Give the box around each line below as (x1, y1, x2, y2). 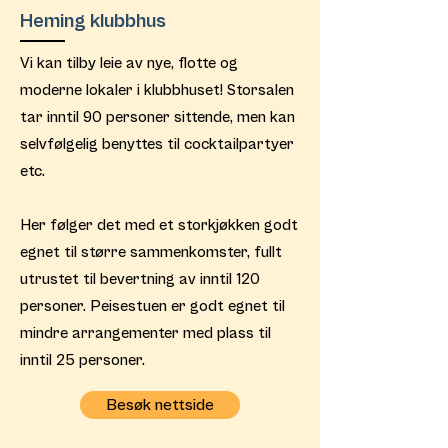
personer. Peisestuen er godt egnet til (20, 297, 285, 315)
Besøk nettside (106, 395, 214, 415)
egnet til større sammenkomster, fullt (20, 243, 282, 261)
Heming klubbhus (20, 10, 166, 33)
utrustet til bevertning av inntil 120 (20, 270, 260, 288)
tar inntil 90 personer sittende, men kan (20, 108, 295, 126)
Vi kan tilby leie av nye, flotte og (20, 54, 238, 72)
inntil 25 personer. (20, 351, 145, 369)
